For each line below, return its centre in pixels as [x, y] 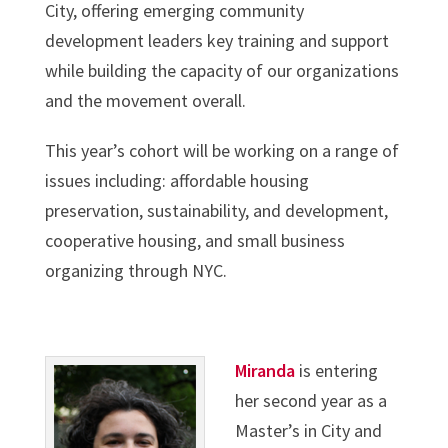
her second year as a [310, 400]
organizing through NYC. [135, 270]
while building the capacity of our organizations [221, 70]
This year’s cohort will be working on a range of [221, 150]
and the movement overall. [145, 100]
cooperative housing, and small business [194, 240]
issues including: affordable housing [176, 180]
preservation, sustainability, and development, [216, 210]
